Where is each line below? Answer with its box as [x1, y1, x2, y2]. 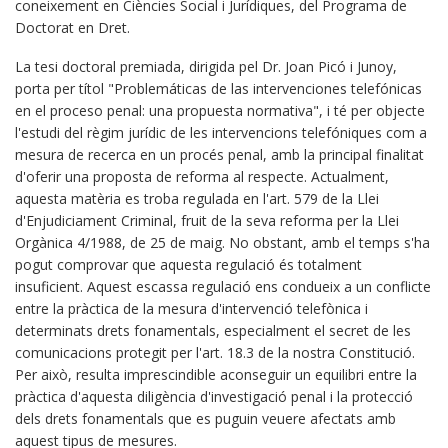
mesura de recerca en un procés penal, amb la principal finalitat [15, 145, 424, 164]
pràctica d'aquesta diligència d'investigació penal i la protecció [15, 387, 413, 406]
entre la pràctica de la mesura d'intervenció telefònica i [15, 299, 368, 318]
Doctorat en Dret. [15, 18, 134, 37]
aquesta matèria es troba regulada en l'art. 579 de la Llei [15, 189, 379, 208]
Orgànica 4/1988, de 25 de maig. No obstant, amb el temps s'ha [15, 233, 430, 252]
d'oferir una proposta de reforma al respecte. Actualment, [15, 167, 389, 186]
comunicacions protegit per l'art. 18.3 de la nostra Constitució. [15, 343, 415, 362]
